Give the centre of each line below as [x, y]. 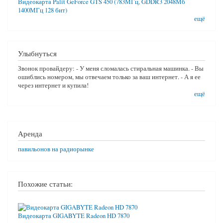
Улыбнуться [37, 53]
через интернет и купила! [53, 86]
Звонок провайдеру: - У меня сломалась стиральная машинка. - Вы [111, 69]
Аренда [30, 134]
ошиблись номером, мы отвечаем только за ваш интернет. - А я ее [109, 77]
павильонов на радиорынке [56, 149]
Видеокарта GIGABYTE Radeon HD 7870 [74, 216]
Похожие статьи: [45, 183]
